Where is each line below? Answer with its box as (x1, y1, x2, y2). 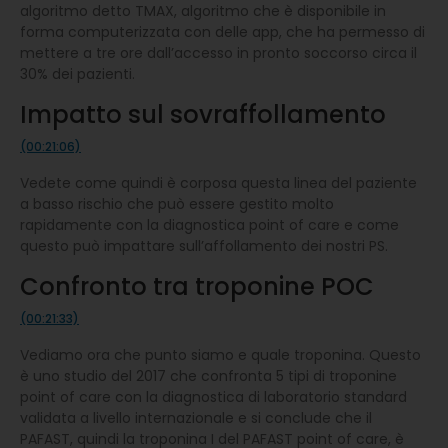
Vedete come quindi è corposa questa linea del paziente (20, 172, 417, 193)
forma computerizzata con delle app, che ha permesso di (20, 21, 425, 42)
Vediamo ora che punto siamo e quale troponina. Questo (20, 344, 421, 365)
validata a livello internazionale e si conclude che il (20, 407, 372, 428)
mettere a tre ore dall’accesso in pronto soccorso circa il (20, 42, 417, 63)
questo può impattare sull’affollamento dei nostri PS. (20, 235, 388, 256)
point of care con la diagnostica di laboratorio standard (20, 386, 407, 407)
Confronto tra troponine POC (20, 269, 374, 303)
